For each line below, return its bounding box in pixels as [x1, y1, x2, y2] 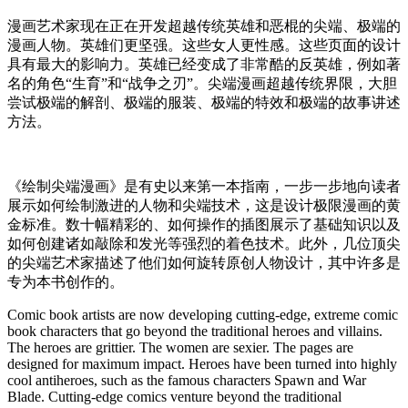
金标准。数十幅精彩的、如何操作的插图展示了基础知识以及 [7, 216, 401, 232]
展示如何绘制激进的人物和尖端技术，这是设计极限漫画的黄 [7, 197, 401, 213]
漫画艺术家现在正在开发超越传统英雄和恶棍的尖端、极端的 [7, 17, 401, 34]
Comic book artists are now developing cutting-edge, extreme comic [7, 306, 398, 322]
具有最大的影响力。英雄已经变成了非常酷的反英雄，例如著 [7, 56, 401, 72]
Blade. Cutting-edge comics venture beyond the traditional [7, 388, 342, 404]
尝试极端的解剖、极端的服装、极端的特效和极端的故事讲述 [7, 94, 401, 110]
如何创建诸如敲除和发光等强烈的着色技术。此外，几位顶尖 [7, 235, 401, 251]
